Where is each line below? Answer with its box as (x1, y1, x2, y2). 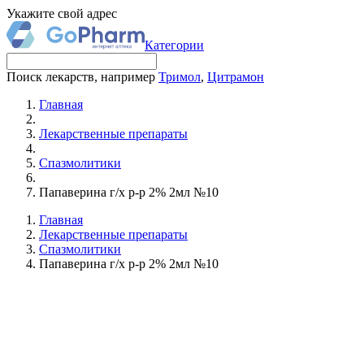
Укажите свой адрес (6, 6, 117, 20)
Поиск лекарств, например (6, 70, 158, 84)
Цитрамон (207, 70, 264, 84)
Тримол (158, 70, 201, 84)
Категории (145, 38, 204, 52)
